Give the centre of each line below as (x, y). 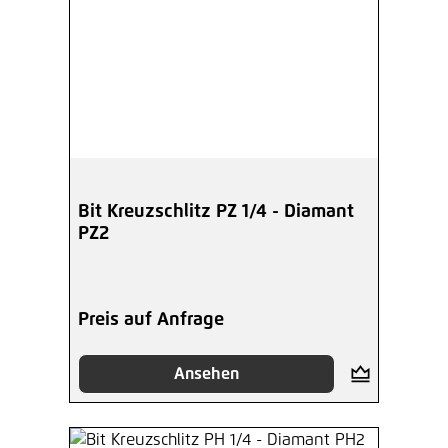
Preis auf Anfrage (151, 320)
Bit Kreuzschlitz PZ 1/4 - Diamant (216, 212)
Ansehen (206, 374)
